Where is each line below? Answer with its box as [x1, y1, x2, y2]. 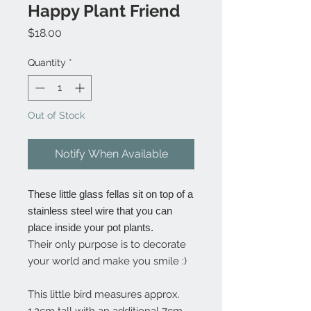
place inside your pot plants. [28, 221, 153, 233]
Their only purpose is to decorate [28, 238, 186, 251]
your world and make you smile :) [28, 255, 187, 267]
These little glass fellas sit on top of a [28, 188, 193, 200]
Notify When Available [54, 147, 168, 160]
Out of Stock [28, 110, 85, 121]
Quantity [28, 57, 66, 68]
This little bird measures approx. [28, 288, 180, 301]
